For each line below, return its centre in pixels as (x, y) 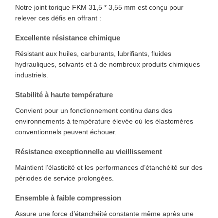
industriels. (32, 75)
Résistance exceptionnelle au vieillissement (89, 152)
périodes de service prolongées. (64, 178)
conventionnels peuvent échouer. (66, 132)
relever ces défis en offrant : (58, 18)
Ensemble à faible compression (68, 198)
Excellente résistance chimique (68, 38)
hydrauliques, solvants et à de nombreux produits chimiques (108, 64)
